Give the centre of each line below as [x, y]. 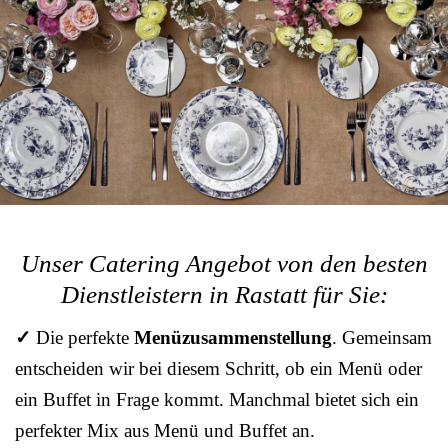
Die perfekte [82, 337]
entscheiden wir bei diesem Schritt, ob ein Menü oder [218, 368]
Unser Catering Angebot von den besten [224, 263]
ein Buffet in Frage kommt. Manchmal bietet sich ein [217, 399]
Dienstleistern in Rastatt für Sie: [224, 294]
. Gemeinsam [382, 337]
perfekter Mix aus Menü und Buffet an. [165, 430]
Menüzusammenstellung [233, 337]
